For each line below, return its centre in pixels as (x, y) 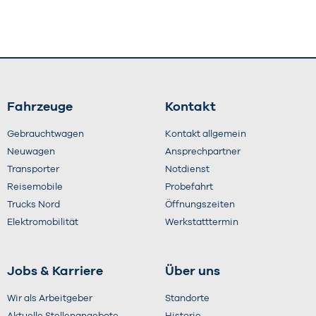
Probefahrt (189, 188)
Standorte (187, 299)
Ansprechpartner (203, 152)
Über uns (193, 272)
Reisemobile (35, 188)
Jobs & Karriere (55, 272)
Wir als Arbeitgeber (50, 299)
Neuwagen (31, 152)
